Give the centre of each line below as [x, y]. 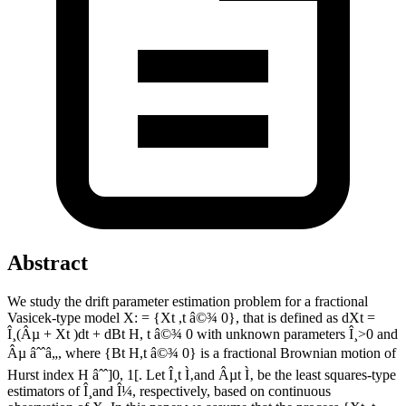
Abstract [48, 262]
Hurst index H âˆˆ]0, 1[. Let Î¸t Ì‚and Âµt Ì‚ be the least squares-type [202, 374]
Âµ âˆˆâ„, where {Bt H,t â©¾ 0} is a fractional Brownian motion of [202, 353]
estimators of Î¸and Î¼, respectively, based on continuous [169, 391]
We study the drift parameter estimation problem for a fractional [188, 301]
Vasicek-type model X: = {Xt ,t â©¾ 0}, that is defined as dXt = [191, 317]
